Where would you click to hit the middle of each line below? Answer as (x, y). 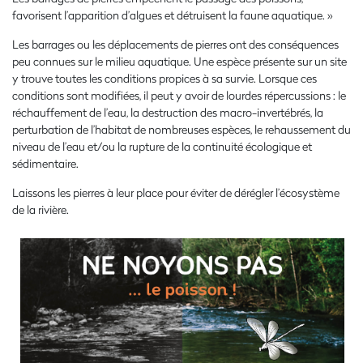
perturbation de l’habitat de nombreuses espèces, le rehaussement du (181, 129)
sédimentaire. (47, 163)
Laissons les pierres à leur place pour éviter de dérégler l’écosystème (176, 192)
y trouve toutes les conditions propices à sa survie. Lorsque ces (164, 78)
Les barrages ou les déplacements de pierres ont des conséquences (175, 44)
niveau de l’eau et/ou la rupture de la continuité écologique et (162, 146)
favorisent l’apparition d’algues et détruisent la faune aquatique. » (173, 15)
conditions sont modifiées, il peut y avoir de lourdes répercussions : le (179, 95)
